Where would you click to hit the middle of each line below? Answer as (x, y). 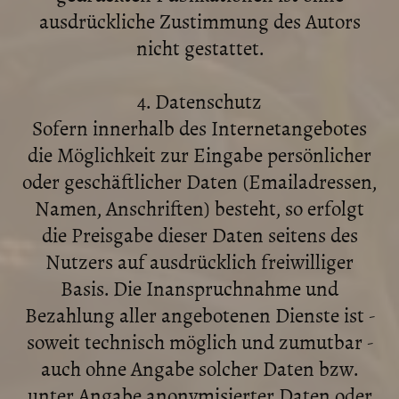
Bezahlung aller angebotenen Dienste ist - (199, 314)
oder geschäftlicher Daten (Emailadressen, (199, 181)
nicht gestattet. (199, 47)
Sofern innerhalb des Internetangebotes (199, 127)
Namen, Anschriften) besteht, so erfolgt (199, 208)
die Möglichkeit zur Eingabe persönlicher (199, 154)
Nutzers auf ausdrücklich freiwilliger (199, 261)
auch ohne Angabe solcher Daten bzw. (199, 368)
